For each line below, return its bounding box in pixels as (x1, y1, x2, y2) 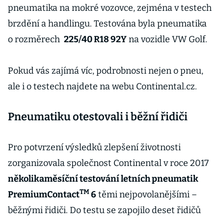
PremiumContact (8, 189, 80, 200)
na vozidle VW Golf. (126, 34, 207, 45)
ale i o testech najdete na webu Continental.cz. (8, 81, 197, 92)
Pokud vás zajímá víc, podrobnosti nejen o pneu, (8, 65, 203, 76)
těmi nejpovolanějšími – (96, 189, 197, 200)
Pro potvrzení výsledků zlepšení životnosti (8, 142, 181, 153)
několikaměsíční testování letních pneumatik (8, 173, 198, 184)
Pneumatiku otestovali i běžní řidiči (8, 110, 188, 123)
